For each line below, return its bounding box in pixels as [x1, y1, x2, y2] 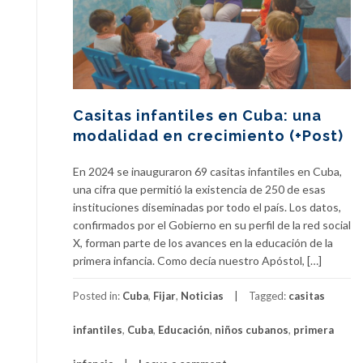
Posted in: [73, 289, 122, 303]
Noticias [181, 289, 224, 303]
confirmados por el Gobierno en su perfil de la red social [73, 218, 351, 233]
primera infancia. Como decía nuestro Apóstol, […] [73, 254, 322, 268]
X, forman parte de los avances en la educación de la [73, 236, 333, 250]
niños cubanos [215, 323, 288, 337]
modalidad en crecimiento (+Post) [73, 127, 344, 145]
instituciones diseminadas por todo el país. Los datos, [73, 200, 341, 215]
